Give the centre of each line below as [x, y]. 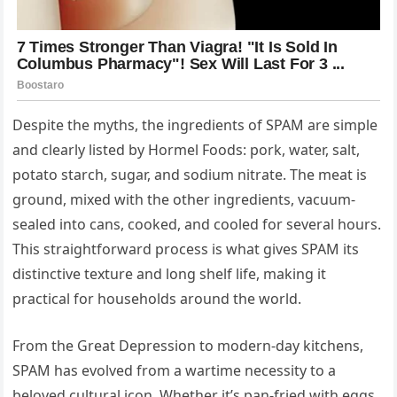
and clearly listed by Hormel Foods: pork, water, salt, [187, 150]
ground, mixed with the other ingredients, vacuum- [184, 200]
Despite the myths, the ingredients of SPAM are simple [195, 125]
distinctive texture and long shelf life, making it [170, 274]
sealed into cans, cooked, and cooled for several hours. [197, 225]
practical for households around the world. [157, 299]
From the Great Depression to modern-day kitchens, [188, 346]
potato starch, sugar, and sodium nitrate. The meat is [190, 175]
